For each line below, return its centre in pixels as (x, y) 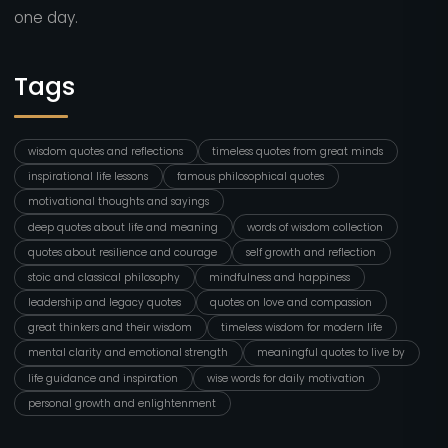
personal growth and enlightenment (122, 403)
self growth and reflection (311, 252)
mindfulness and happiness (280, 277)
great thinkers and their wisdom (110, 328)
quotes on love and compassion (291, 303)
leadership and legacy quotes (105, 303)
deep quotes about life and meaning (123, 227)
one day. (45, 17)
